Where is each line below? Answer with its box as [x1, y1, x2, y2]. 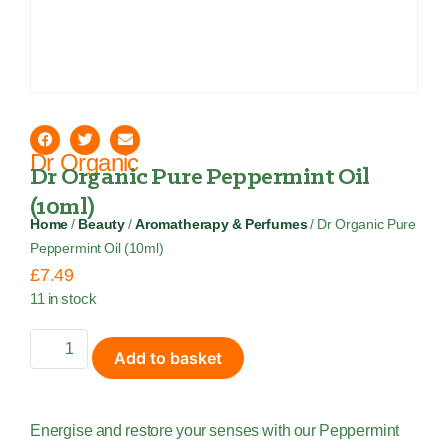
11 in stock [30, 290, 97, 307]
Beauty [78, 216, 126, 232]
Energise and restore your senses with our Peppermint [30, 422, 400, 440]
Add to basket [114, 348, 223, 369]
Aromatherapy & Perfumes [135, 216, 308, 232]
